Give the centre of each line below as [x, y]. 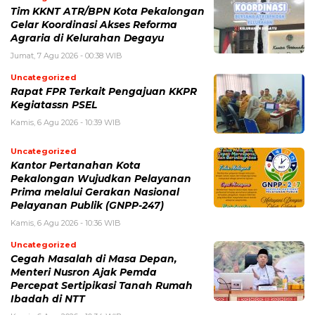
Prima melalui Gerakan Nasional [95, 192]
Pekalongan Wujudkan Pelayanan [101, 178]
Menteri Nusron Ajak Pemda [84, 272]
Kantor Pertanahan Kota [76, 165]
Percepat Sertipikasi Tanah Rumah [102, 285]
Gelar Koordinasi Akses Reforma [94, 24]
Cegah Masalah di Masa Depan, [94, 258]
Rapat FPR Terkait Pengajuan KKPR [104, 91]
